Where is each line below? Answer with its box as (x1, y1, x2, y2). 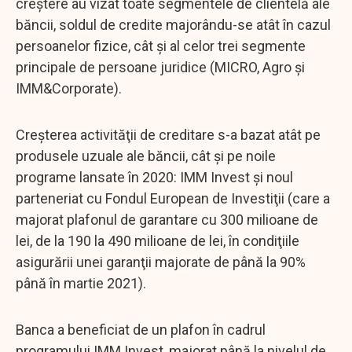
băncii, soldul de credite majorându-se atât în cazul (16, 16, 331, 33)
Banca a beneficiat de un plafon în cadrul (16, 321, 266, 338)
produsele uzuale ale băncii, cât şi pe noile (16, 147, 276, 164)
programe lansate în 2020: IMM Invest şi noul (16, 168, 293, 185)
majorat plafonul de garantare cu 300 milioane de (16, 211, 318, 228)
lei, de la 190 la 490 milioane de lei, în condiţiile (16, 232, 299, 249)
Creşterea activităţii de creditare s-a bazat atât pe (16, 126, 321, 143)
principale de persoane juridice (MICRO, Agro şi (16, 58, 305, 75)
